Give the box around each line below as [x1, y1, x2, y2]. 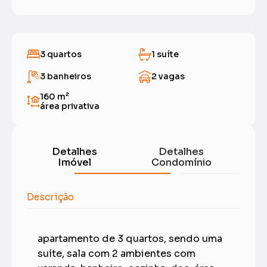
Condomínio [151, 156, 212, 169]
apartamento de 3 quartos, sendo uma [38, 232, 222, 246]
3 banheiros [40, 71, 91, 82]
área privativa [40, 101, 100, 112]
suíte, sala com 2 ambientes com [38, 247, 195, 260]
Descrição [27, 191, 74, 203]
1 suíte [151, 49, 179, 60]
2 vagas [151, 71, 185, 82]
